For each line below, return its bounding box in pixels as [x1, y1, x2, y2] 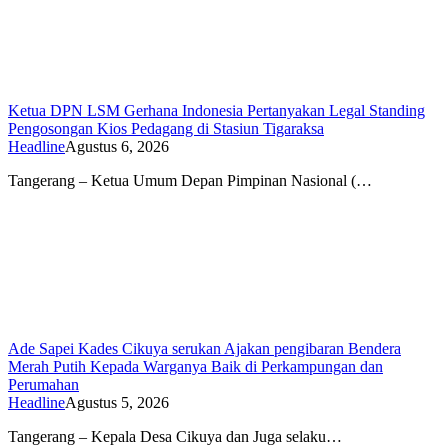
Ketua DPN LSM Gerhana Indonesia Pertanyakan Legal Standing [8, 101, 425, 119]
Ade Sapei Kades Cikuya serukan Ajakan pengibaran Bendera [8, 339, 401, 357]
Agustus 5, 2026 [65, 393, 169, 411]
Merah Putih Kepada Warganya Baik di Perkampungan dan [8, 357, 383, 375]
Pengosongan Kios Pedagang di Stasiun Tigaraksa [8, 119, 324, 137]
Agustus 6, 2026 [65, 137, 169, 155]
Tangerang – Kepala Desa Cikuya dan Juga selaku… [8, 427, 342, 445]
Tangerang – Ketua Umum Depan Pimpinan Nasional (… [8, 171, 372, 189]
